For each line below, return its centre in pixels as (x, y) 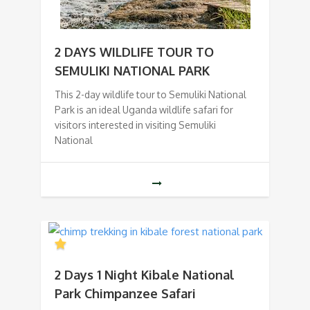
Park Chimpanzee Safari (125, 294)
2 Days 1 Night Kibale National (145, 275)
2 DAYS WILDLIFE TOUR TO (134, 52)
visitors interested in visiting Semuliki (135, 125)
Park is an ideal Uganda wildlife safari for (144, 110)
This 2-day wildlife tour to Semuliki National (151, 95)
